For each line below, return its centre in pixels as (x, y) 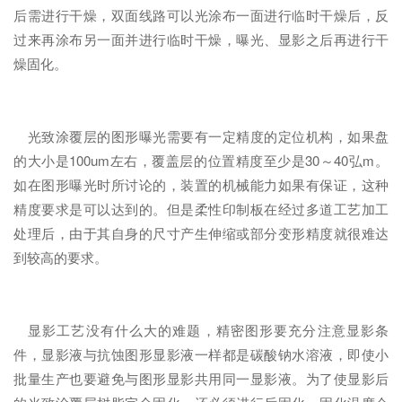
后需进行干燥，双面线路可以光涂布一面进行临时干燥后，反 (201, 15)
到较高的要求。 (61, 257)
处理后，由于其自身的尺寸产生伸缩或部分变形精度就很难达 (201, 233)
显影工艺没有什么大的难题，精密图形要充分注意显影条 (201, 330)
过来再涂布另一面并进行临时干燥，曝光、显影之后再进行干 (201, 39)
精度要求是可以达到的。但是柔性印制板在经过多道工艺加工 (201, 209)
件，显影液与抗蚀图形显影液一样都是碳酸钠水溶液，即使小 (201, 354)
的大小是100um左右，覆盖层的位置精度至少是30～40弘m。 (201, 160)
